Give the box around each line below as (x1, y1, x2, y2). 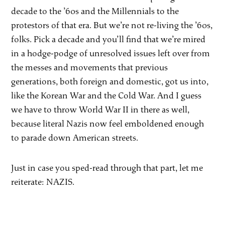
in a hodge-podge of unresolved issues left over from (11, 48, 210, 59)
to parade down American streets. (11, 132, 139, 143)
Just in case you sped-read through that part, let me (11, 162, 203, 173)
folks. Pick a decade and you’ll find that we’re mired (11, 34, 206, 45)
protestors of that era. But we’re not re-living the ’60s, (11, 20, 213, 31)
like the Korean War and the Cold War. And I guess (11, 90, 202, 101)
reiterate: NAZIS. (11, 176, 75, 187)
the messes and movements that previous (11, 62, 168, 73)
